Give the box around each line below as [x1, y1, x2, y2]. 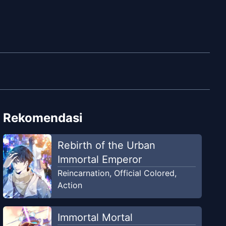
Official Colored [114, 168, 175, 179]
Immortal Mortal [57, 211, 133, 224]
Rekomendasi [3, 110, 83, 126]
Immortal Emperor [57, 153, 142, 166]
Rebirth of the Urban [57, 139, 155, 152]
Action [57, 180, 82, 191]
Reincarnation [57, 168, 109, 179]
